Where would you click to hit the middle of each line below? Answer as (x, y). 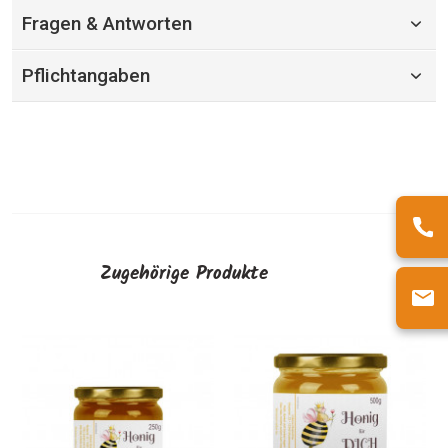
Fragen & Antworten (106, 23)
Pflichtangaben (85, 75)
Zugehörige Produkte (184, 274)
